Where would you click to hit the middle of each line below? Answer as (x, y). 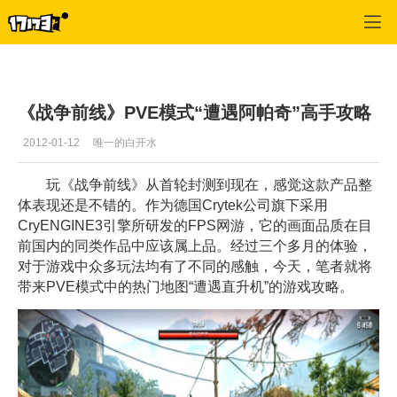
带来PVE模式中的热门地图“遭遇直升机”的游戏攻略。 (186, 287)
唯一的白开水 (125, 142)
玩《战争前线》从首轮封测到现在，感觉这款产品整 (195, 185)
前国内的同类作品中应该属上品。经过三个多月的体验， (195, 246)
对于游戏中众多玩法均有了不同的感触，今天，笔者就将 (195, 267)
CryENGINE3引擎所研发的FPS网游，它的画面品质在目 (195, 226)
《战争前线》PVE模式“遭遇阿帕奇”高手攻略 (195, 112)
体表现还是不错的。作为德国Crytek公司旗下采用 (173, 206)
